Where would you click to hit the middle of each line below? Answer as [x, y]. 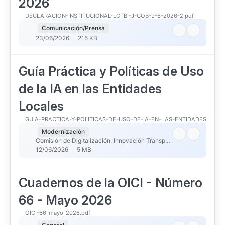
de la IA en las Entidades [90, 89]
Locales [41, 106]
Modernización [63, 131]
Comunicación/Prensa [73, 28]
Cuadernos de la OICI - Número [110, 183]
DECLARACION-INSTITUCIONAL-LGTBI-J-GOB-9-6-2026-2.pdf [109, 16]
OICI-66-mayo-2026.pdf [58, 213]
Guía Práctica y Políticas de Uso [111, 71]
